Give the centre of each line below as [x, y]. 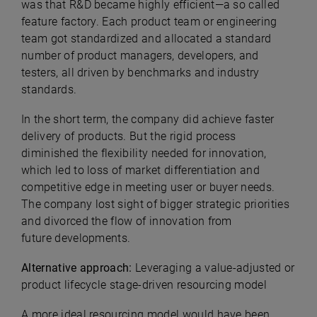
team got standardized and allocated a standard [146, 39]
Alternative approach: [79, 268]
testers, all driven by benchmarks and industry [140, 73]
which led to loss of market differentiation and [141, 170]
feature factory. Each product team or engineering [149, 22]
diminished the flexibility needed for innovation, [144, 153]
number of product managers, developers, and [140, 56]
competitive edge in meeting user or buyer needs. [148, 187]
